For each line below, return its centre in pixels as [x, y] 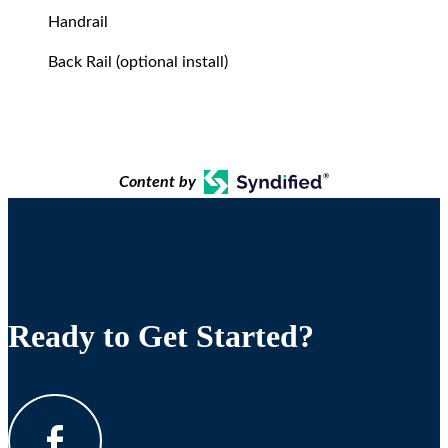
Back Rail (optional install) [138, 62]
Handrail [80, 22]
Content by [158, 182]
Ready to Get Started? [161, 336]
